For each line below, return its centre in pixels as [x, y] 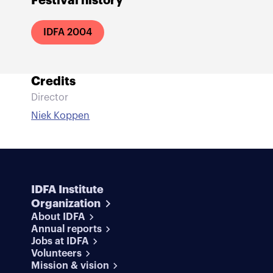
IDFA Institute [68, 190]
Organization [66, 204]
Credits [54, 81]
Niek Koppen [61, 116]
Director [50, 97]
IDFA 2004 [68, 32]
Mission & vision [70, 266]
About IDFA [58, 217]
